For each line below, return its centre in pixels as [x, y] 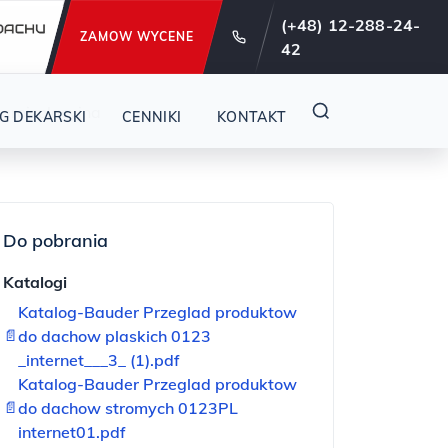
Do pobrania [55, 240]
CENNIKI [151, 116]
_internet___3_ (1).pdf [99, 360]
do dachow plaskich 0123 [114, 336]
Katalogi [35, 282]
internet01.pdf [72, 432]
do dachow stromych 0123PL [128, 408]
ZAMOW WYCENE [136, 36]
